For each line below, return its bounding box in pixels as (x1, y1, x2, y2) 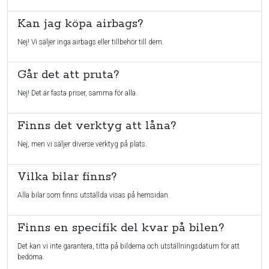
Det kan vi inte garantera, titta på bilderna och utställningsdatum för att (17, 242, 240, 250)
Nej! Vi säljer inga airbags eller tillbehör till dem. (17, 38, 164, 46)
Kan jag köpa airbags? (17, 16, 143, 31)
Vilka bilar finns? (17, 169, 116, 184)
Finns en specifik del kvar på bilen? (17, 220, 224, 235)
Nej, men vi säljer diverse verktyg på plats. (17, 140, 147, 148)
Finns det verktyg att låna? (17, 118, 176, 133)
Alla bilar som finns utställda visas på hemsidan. (17, 191, 170, 199)
